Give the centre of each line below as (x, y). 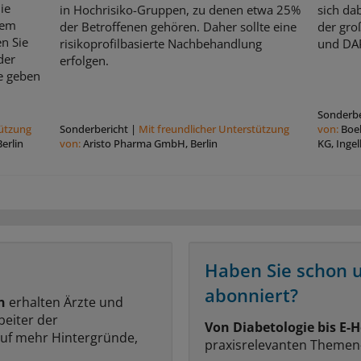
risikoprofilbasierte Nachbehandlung (160, 43)
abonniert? (251, 295)
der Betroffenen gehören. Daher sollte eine (178, 26)
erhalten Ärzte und (64, 302)
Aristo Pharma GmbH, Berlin (150, 143)
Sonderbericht (93, 129)
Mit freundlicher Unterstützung (214, 129)
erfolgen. (84, 60)
